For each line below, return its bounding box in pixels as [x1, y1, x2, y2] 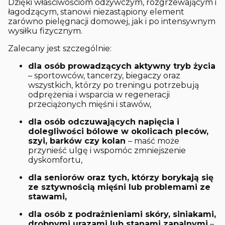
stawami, [28, 191, 67, 201]
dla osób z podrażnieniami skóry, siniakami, [28, 209, 216, 219]
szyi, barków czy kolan [28, 136, 128, 146]
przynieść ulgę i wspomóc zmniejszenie [28, 145, 186, 155]
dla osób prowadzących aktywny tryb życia [28, 61, 215, 71]
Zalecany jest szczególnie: [8, 43, 111, 53]
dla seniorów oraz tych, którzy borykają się [28, 172, 213, 182]
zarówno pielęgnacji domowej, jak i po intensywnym [8, 16, 215, 26]
